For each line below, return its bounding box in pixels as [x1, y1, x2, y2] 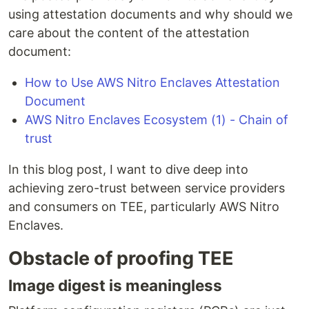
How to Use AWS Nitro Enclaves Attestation [25, 75, 280, 90]
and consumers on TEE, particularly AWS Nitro [8, 199, 279, 215]
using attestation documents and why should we [8, 7, 292, 22]
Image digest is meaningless [8, 276, 222, 295]
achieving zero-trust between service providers [8, 181, 285, 196]
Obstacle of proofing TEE [8, 247, 234, 270]
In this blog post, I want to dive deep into [8, 162, 248, 177]
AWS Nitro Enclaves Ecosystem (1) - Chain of [25, 112, 288, 128]
